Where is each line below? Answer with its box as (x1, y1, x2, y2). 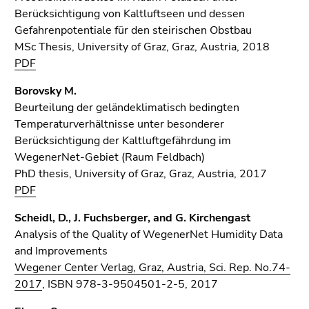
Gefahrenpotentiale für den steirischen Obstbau (14, 23, 252, 38)
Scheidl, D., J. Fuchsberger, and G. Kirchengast (14, 210, 250, 226)
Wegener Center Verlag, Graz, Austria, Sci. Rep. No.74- (14, 260, 290, 275)
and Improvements (14, 243, 108, 259)
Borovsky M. (14, 83, 77, 99)
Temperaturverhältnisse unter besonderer (14, 117, 224, 132)
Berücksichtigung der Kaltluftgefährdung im (14, 133, 231, 148)
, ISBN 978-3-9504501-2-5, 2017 (42, 277, 218, 292)
